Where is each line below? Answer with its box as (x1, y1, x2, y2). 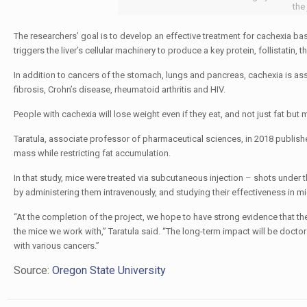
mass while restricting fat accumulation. (13, 148, 171, 158)
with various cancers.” (13, 241, 99, 251)
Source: (13, 264, 52, 277)
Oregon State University (51, 264, 166, 277)
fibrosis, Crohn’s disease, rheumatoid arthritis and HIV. (13, 84, 225, 95)
